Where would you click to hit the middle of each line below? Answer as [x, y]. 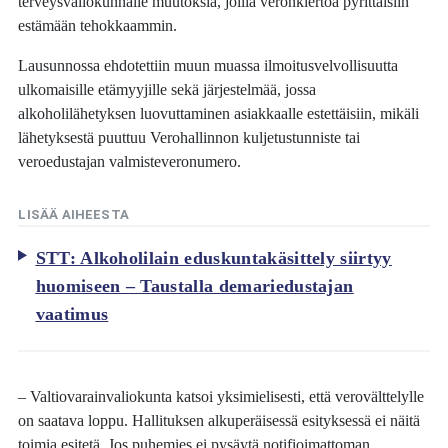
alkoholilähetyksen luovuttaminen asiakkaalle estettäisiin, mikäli [219, 114]
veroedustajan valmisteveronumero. [130, 162]
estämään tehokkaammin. [98, 26]
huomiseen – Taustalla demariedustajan [194, 285]
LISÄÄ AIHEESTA [73, 215]
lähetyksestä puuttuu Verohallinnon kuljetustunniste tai [189, 138]
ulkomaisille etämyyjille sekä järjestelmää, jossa [167, 90]
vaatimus [72, 313]
